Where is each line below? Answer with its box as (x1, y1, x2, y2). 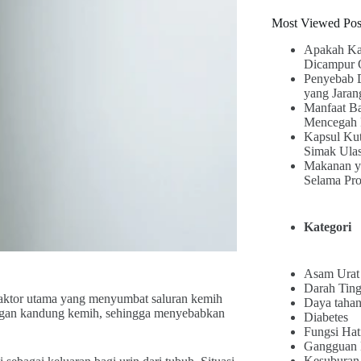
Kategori (303, 219, 351, 234)
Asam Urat (303, 266, 359, 280)
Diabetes (303, 309, 348, 324)
